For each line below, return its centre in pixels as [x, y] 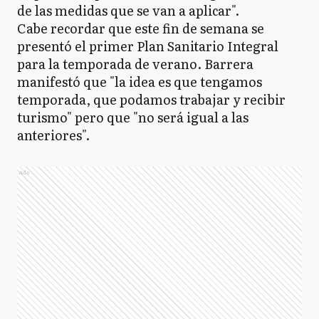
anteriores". [53, 135]
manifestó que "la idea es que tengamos [140, 82]
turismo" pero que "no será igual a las [133, 117]
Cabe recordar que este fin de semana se [141, 28]
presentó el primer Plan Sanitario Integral [148, 46]
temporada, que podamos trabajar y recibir [151, 99]
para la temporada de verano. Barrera [135, 64]
